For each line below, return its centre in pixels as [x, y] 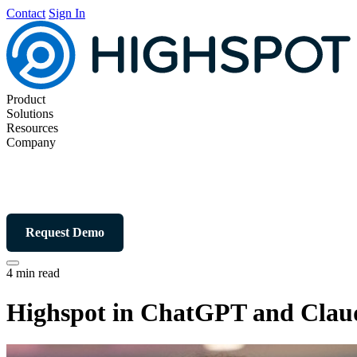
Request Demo [65, 233]
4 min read [33, 273]
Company [31, 143]
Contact [26, 13]
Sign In [67, 13]
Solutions [30, 114]
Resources [32, 128]
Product [26, 100]
